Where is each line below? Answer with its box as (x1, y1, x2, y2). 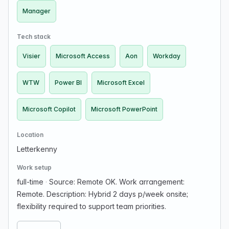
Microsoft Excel (97, 79, 145, 86)
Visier (22, 52, 40, 60)
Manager (22, 7, 51, 15)
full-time (17, 177, 45, 186)
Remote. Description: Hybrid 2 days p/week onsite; (17, 190, 188, 198)
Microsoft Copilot (22, 105, 76, 113)
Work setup (17, 164, 52, 171)
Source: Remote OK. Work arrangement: (47, 177, 185, 186)
